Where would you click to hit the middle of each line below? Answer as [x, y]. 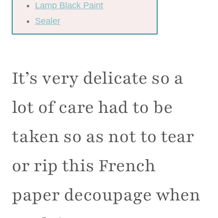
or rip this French [84, 166]
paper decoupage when [106, 195]
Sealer [48, 21]
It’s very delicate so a [98, 79]
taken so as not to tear [103, 137]
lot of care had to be [92, 108]
